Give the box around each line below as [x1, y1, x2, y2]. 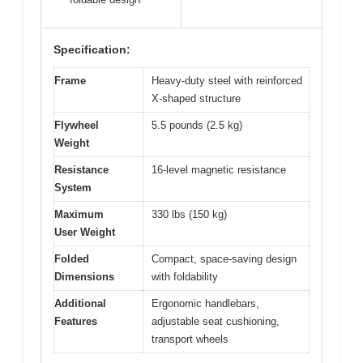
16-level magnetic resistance [152, 164, 286, 177]
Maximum [54, 208, 104, 221]
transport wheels [152, 333, 228, 346]
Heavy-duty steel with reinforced [152, 75, 302, 88]
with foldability [152, 271, 218, 284]
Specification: [53, 43, 130, 57]
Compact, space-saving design [152, 253, 297, 266]
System [54, 181, 92, 194]
